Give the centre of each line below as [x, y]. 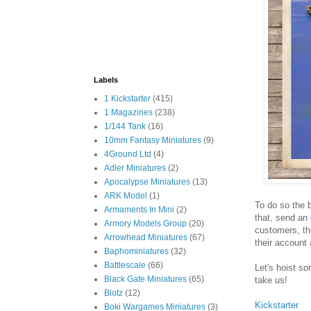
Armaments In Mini [139, 210]
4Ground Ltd [128, 154]
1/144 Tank [125, 126]
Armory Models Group [145, 224]
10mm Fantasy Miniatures [153, 140]
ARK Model [126, 196]
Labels [106, 80]
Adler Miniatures [135, 168]
